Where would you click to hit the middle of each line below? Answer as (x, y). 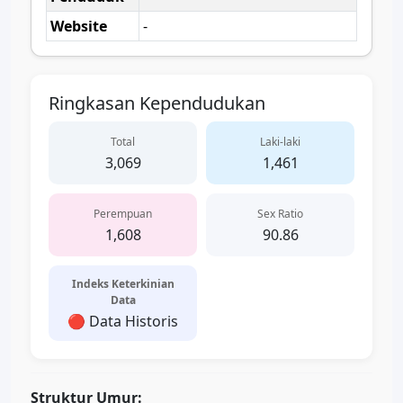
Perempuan (123, 214)
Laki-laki (280, 142)
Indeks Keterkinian (123, 284)
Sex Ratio (280, 214)
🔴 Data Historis (123, 321)
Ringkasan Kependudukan (157, 103)
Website (79, 26)
